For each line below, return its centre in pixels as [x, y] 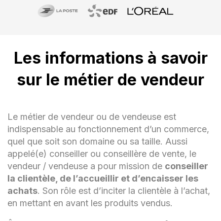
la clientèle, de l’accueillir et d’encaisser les [103, 178]
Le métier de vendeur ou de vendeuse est [92, 116]
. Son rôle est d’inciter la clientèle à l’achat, [124, 190]
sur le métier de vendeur [110, 79]
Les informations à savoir [110, 58]
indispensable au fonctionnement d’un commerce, [108, 129]
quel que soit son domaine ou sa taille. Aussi [97, 141]
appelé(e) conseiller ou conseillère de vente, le [102, 153]
